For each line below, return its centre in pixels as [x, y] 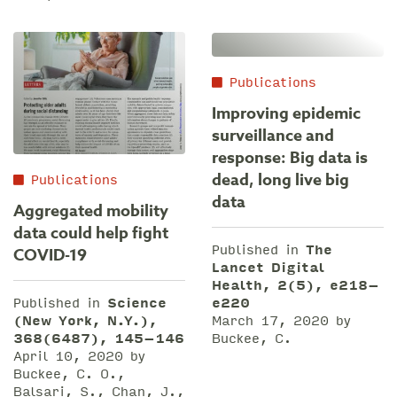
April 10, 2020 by [79, 356]
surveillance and [273, 135]
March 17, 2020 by [281, 320]
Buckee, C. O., [69, 374]
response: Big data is [290, 157]
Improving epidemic [286, 113]
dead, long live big [280, 179]
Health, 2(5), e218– [296, 284]
